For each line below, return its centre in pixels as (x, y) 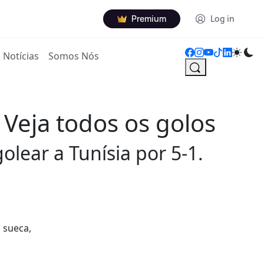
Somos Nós (74, 56)
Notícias (21, 56)
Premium (149, 19)
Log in (222, 19)
